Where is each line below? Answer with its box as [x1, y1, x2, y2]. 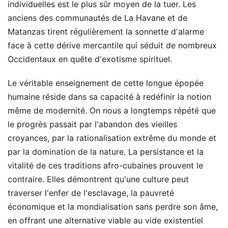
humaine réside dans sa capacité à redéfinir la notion [8, 92, 211, 102]
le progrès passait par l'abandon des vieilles [8, 119, 177, 130]
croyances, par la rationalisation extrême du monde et [8, 133, 216, 144]
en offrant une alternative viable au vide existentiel [8, 215, 203, 226]
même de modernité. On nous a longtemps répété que [8, 105, 216, 116]
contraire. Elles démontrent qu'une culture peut [8, 174, 189, 185]
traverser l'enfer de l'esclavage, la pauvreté [8, 188, 174, 198]
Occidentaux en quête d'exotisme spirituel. [8, 54, 172, 65]
